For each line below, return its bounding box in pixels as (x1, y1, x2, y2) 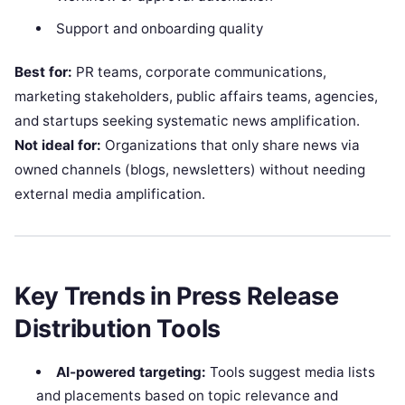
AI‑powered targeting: (55, 363, 206, 381)
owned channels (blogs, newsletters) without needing (14, 160, 365, 178)
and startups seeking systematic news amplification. (14, 111, 360, 129)
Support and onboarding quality (55, 19, 263, 37)
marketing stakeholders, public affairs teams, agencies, (14, 87, 378, 105)
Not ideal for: (14, 136, 101, 154)
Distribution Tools (14, 314, 221, 344)
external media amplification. (14, 184, 205, 202)
